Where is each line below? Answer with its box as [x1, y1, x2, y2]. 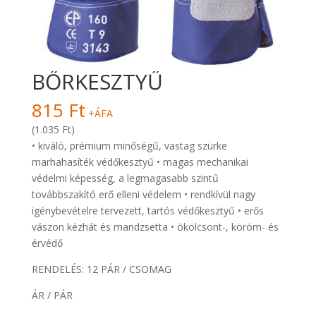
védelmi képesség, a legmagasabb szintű [31, 171, 219, 186]
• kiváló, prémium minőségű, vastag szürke [31, 139, 227, 153]
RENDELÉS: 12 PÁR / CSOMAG [31, 262, 171, 276]
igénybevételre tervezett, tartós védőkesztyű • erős [31, 204, 264, 218]
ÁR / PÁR [31, 288, 73, 303]
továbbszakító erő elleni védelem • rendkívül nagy [31, 188, 255, 202]
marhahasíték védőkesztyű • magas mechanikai [31, 155, 248, 169]
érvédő [31, 236, 63, 250]
